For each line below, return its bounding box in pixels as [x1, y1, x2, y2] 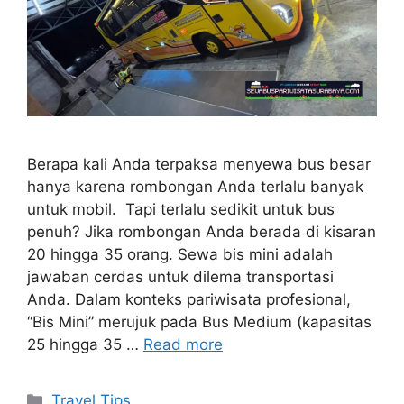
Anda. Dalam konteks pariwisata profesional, [27, 290, 351, 309]
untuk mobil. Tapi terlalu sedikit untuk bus [27, 200, 335, 219]
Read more [143, 335, 223, 354]
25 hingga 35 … [27, 335, 143, 354]
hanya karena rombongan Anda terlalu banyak [27, 178, 363, 197]
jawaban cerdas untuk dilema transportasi [27, 268, 334, 287]
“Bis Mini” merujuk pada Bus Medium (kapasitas [27, 313, 372, 332]
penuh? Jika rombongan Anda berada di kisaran [27, 223, 376, 242]
